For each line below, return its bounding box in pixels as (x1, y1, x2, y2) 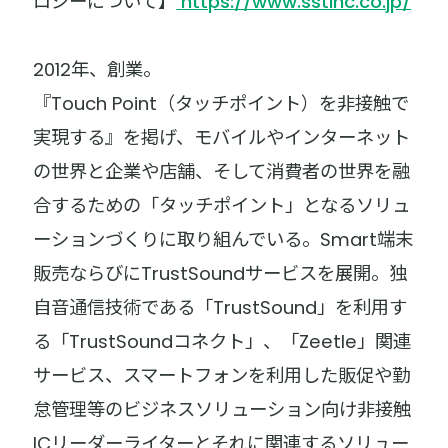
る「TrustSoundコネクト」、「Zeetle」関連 (33, 329, 412, 355)
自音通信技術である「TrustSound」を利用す (33, 295, 408, 321)
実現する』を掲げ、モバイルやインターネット (33, 125, 411, 151)
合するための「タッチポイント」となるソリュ (33, 193, 411, 219)
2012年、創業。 (33, 57, 162, 83)
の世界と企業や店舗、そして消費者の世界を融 (33, 159, 411, 185)
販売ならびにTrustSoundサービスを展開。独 (33, 261, 408, 287)
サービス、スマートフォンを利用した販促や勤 (33, 363, 411, 389)
